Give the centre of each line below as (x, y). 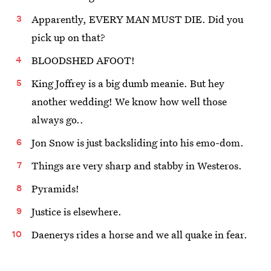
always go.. (57, 119)
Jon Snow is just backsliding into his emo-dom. (138, 142)
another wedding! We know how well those (129, 101)
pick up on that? (68, 37)
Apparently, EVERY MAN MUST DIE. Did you (137, 19)
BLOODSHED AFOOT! (83, 60)
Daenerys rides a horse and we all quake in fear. (139, 234)
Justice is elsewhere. (77, 211)
